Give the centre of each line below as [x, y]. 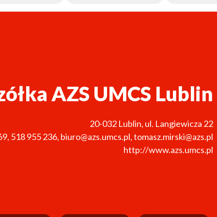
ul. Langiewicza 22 [179, 123]
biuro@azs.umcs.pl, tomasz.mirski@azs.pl [137, 136]
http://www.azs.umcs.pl [168, 149]
